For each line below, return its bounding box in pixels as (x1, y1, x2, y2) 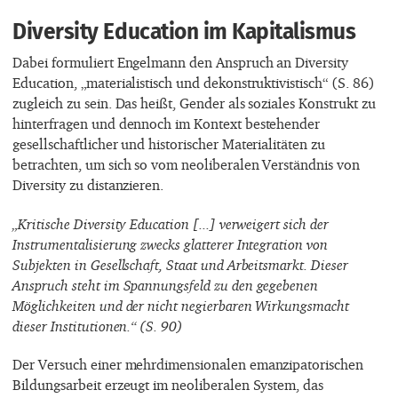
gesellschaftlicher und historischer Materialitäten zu (12, 135, 325, 154)
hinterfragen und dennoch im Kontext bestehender (12, 115, 321, 133)
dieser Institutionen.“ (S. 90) (12, 316, 183, 335)
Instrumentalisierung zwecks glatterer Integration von (12, 235, 328, 253)
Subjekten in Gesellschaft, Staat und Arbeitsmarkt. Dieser (12, 255, 348, 274)
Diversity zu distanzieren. (12, 176, 164, 195)
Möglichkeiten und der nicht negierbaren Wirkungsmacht (12, 296, 349, 314)
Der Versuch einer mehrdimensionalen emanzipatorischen (12, 355, 363, 374)
